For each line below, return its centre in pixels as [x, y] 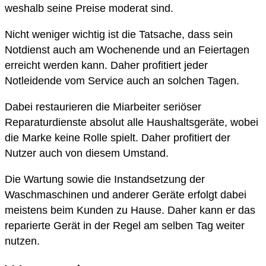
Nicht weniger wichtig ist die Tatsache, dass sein [119, 34]
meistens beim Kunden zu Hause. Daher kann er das [130, 210]
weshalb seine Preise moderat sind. [89, 8]
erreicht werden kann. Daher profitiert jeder [106, 65]
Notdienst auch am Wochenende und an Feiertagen [127, 50]
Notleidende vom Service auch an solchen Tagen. [122, 80]
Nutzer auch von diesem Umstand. [87, 153]
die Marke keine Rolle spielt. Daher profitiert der [118, 137]
